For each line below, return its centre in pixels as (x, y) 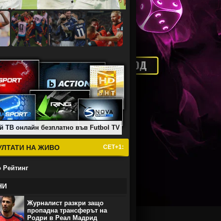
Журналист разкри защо (65, 203)
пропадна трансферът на (67, 210)
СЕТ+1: (113, 147)
